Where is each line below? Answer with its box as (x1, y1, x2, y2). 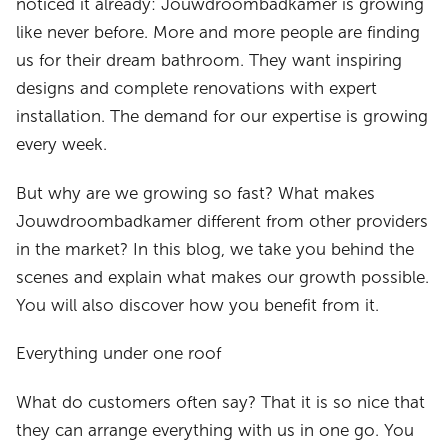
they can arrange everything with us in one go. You (16, 420, 415, 440)
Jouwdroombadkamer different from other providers (16, 211, 429, 231)
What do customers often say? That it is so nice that (16, 392, 426, 412)
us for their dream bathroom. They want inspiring (16, 51, 403, 71)
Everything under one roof (16, 344, 222, 364)
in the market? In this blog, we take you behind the (16, 239, 415, 259)
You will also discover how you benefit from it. (16, 295, 380, 315)
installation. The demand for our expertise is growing (16, 107, 429, 127)
